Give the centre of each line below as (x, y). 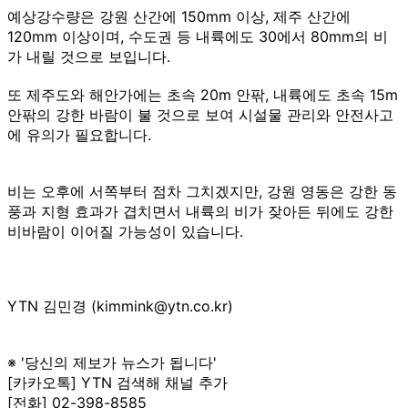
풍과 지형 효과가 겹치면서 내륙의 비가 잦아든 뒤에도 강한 (200, 211)
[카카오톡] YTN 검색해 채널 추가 (117, 382)
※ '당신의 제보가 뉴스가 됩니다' (112, 362)
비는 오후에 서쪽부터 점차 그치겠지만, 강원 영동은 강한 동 (202, 191)
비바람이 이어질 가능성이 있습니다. (125, 231)
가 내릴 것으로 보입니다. (89, 56)
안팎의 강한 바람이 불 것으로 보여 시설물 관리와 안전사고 (200, 114)
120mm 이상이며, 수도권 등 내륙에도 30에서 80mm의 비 (198, 36)
